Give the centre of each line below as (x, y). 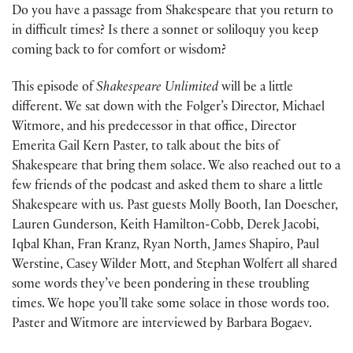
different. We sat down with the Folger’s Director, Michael (168, 108)
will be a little (256, 88)
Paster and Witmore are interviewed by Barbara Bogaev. (162, 325)
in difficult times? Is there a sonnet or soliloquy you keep (165, 32)
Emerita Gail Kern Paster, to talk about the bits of (145, 147)
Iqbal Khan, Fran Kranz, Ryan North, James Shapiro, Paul (165, 246)
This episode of (54, 88)
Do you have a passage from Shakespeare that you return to (173, 13)
